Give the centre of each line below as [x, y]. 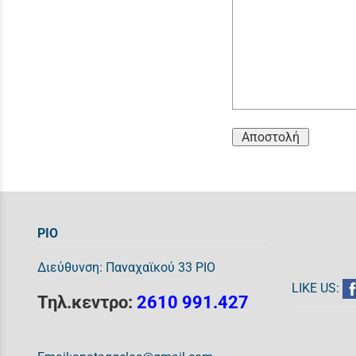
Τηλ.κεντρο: [87, 303]
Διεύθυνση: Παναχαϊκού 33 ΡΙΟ [126, 268]
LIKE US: [317, 288]
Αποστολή [271, 137]
